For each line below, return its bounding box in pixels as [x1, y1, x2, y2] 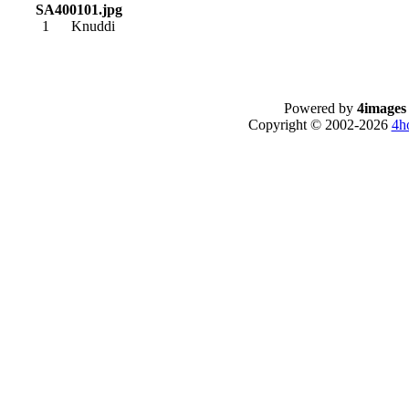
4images [356, 100, 406, 116]
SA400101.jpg [35, 2, 122, 17]
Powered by [283, 100, 357, 116]
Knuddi [71, 18, 115, 34]
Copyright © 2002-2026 [247, 117, 392, 132]
